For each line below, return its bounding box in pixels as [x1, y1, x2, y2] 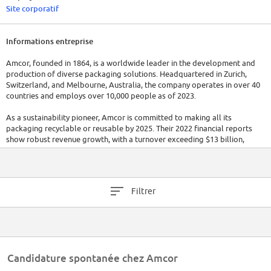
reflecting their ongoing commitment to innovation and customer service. [6, 145, 264, 155]
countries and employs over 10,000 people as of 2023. [6, 91, 196, 101]
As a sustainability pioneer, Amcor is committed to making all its [6, 113, 232, 123]
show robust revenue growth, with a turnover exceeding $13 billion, [6, 134, 244, 145]
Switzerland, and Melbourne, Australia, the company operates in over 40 [6, 80, 260, 90]
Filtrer [131, 186, 155, 197]
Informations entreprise [6, 36, 93, 47]
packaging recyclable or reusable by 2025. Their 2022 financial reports [6, 123, 252, 134]
